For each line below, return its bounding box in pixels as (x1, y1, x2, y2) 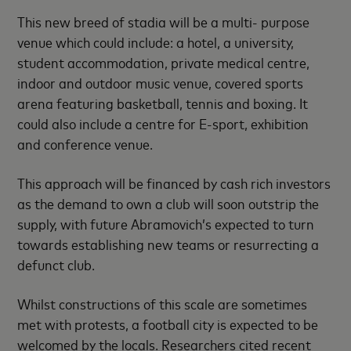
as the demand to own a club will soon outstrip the (17, 194, 320, 212)
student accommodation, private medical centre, (17, 52, 310, 71)
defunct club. (17, 255, 96, 273)
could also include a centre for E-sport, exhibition (17, 114, 309, 132)
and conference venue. (17, 134, 154, 153)
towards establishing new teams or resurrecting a (17, 234, 320, 253)
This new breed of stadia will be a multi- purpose (17, 12, 310, 31)
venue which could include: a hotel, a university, (17, 32, 295, 51)
